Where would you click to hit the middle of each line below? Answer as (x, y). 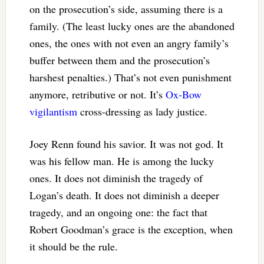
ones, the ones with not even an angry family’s (129, 43)
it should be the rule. (73, 246)
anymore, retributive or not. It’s (97, 94)
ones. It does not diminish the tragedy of (116, 178)
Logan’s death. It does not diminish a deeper (124, 195)
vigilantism (53, 111)
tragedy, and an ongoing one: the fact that (118, 212)
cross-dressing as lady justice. (144, 111)
